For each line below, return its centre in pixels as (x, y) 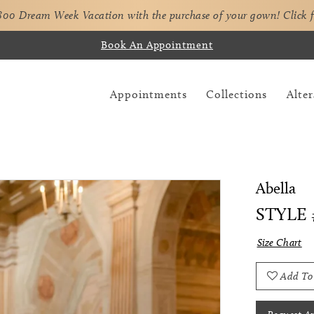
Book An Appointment (157, 45)
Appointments (149, 94)
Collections (237, 94)
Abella (276, 189)
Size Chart (279, 243)
